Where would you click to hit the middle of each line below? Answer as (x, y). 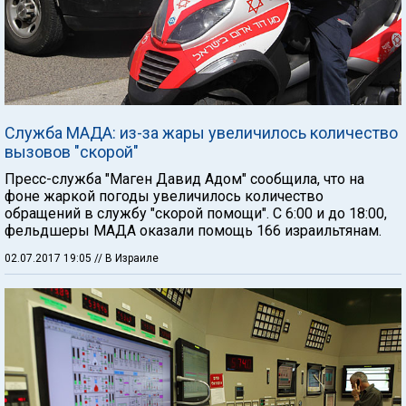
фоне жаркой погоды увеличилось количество (164, 196)
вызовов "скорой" (72, 152)
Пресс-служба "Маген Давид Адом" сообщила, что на (184, 179)
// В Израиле (126, 258)
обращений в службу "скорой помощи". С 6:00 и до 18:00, (196, 213)
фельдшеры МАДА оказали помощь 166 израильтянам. (193, 231)
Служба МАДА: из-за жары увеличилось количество (201, 133)
